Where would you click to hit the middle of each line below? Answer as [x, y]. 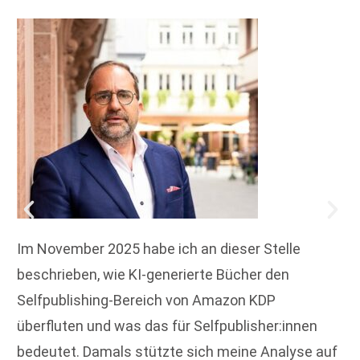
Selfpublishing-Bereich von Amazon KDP [146, 301]
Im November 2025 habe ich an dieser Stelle [159, 249]
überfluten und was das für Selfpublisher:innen [167, 326]
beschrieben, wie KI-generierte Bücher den [153, 275]
